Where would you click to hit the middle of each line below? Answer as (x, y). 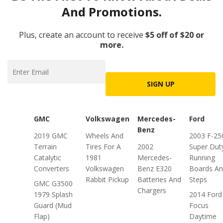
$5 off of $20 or (175, 35)
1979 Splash (53, 194)
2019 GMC (51, 136)
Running (202, 158)
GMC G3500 (53, 183)
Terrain (45, 147)
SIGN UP (161, 84)
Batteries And (159, 179)
